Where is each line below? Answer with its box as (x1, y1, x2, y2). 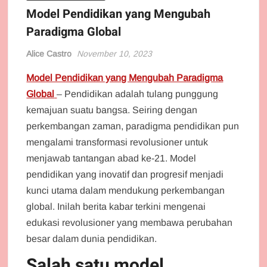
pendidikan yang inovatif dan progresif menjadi (26, 169, 224, 179)
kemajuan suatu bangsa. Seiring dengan (26, 104, 198, 115)
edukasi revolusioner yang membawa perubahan (26, 217, 233, 228)
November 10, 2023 (77, 48, 153, 58)
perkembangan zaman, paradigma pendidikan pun (26, 120, 240, 131)
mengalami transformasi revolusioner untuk (26, 136, 209, 147)
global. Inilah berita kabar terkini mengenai (26, 201, 206, 212)
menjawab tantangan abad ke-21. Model (26, 153, 197, 163)
